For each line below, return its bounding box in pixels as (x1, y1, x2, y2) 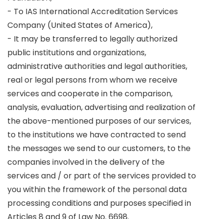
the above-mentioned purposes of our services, (7, 115, 191, 127)
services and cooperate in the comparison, (7, 88, 173, 99)
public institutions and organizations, (7, 47, 146, 58)
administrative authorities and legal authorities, (7, 61, 187, 72)
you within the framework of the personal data (7, 184, 187, 195)
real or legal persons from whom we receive (7, 74, 177, 86)
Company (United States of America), (7, 20, 153, 31)
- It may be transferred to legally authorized (7, 33, 177, 44)
